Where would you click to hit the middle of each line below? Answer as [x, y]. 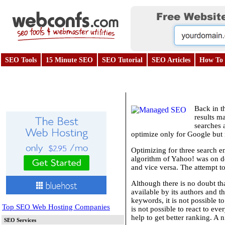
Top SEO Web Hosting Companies [56, 207]
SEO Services [20, 220]
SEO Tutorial [122, 60]
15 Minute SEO [69, 60]
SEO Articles [171, 60]
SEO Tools [21, 60]
